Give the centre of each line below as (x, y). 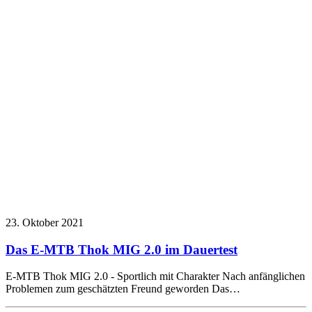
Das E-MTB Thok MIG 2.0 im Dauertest (122, 249)
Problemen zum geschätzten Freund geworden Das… (123, 289)
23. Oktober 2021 (45, 222)
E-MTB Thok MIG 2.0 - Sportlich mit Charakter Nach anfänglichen (155, 276)
